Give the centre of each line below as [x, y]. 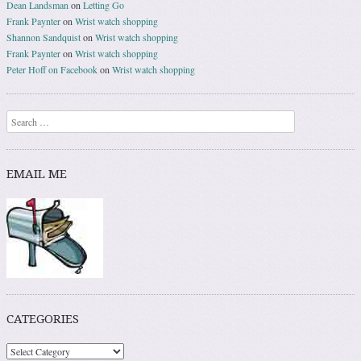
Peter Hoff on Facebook [52, 70]
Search [19, 119]
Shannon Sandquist [44, 37]
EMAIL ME [37, 174]
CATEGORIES [43, 320]
